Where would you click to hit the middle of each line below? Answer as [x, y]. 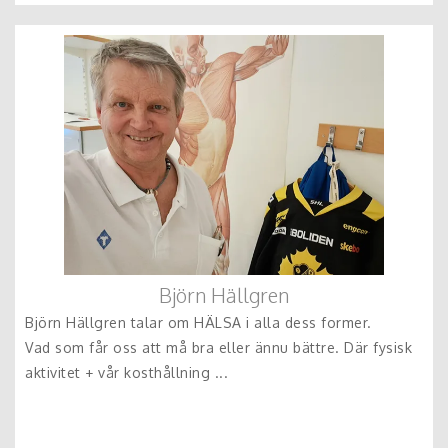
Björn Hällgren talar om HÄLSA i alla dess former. [200, 322]
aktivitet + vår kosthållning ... [126, 372]
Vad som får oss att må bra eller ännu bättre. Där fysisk [218, 347]
